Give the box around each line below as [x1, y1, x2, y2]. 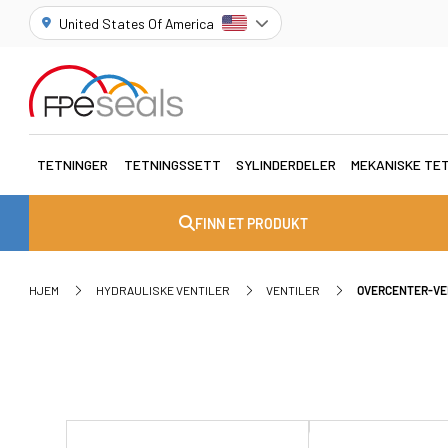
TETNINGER [37, 156, 109, 174]
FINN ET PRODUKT [195, 214, 309, 232]
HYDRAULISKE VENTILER [95, 282, 230, 297]
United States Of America [59, 14, 215, 32]
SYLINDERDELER [235, 156, 336, 174]
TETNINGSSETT [123, 156, 221, 174]
